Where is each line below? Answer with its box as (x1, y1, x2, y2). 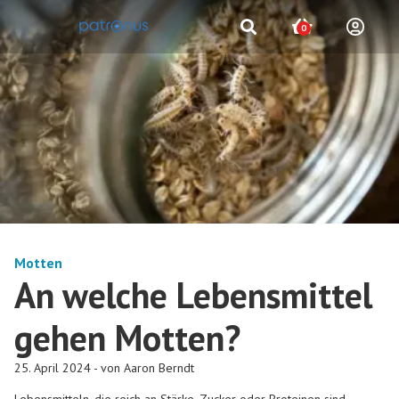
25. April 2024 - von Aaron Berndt (14, 359, 194, 376)
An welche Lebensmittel (14, 271, 372, 318)
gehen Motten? (14, 313, 240, 361)
